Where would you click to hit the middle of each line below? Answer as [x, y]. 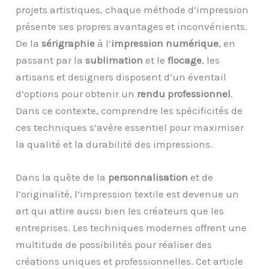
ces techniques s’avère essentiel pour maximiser [130, 127]
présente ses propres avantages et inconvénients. [132, 26]
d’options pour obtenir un [77, 93]
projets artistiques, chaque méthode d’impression [132, 9]
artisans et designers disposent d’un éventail [121, 77]
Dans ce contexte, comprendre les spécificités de [129, 110]
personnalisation [148, 177]
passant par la [51, 60]
